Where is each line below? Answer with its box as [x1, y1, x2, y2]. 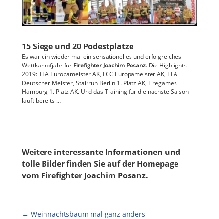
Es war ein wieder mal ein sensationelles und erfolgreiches [22, 52, 181, 61]
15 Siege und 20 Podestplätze [22, 41, 133, 52]
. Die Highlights [145, 61, 187, 69]
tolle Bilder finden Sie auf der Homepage [22, 158, 178, 169]
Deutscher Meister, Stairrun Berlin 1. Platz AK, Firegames [22, 78, 177, 87]
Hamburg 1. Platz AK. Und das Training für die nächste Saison [22, 87, 189, 96]
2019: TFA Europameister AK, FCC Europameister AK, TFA [22, 69, 177, 78]
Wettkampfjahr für [22, 61, 73, 69]
